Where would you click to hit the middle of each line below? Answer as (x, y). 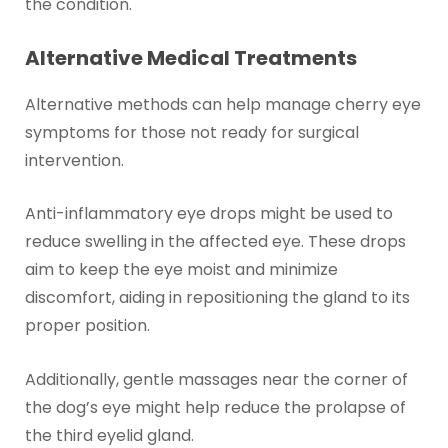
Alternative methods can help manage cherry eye (222, 104)
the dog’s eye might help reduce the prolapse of (215, 407)
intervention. (74, 160)
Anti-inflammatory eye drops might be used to (208, 214)
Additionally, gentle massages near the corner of (216, 379)
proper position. (87, 326)
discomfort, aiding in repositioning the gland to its (217, 298)
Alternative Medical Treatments (190, 57)
